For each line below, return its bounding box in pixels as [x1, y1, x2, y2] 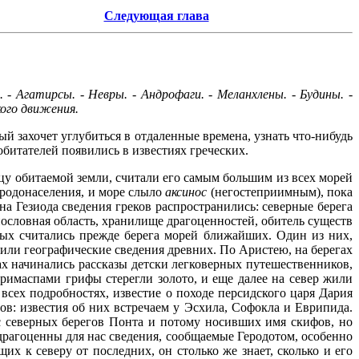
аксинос [165, 184, 208, 199]
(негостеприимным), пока [207, 184, 353, 199]
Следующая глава [103, 9, 209, 22]
